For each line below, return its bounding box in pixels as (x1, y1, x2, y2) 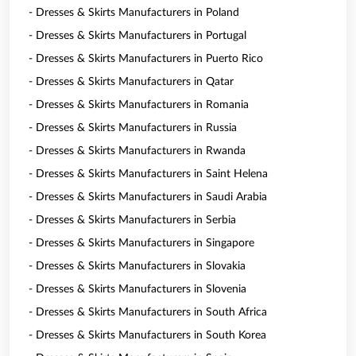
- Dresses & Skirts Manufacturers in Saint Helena (29, 168, 268, 180)
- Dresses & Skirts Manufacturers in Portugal (29, 30, 246, 41)
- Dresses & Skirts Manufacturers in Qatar (29, 76, 234, 87)
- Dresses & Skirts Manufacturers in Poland (29, 7, 239, 18)
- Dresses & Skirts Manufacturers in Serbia (29, 215, 236, 226)
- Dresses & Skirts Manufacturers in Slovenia (29, 284, 246, 295)
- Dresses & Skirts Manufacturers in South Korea (29, 330, 266, 341)
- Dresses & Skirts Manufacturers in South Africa (29, 307, 267, 318)
